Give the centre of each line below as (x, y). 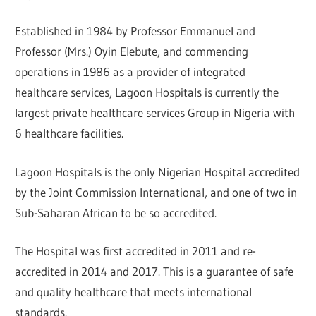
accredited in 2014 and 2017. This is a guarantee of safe (154, 272)
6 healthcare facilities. (69, 133)
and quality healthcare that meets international (134, 292)
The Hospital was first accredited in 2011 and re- (136, 251)
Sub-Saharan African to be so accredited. (116, 212)
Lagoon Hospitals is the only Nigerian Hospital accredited (158, 171)
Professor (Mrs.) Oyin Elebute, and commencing (132, 51)
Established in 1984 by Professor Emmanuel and (135, 31)
